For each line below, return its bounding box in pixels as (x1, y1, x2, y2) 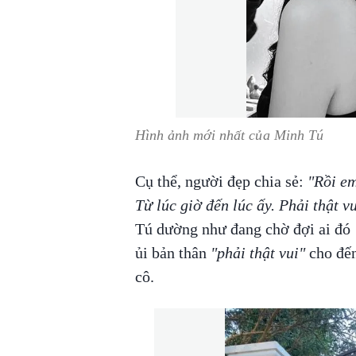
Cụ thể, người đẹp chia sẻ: (134, 172, 304, 190)
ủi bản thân (134, 243, 211, 261)
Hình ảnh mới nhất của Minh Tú (134, 126, 323, 143)
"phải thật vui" (210, 243, 305, 261)
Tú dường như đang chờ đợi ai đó (134, 219, 354, 238)
